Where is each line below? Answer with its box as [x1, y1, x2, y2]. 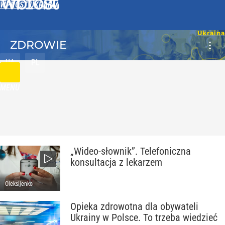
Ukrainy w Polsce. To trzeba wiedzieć [70, 211, 217, 223]
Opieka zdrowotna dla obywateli [70, 200, 198, 212]
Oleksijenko [5, 180, 33, 187]
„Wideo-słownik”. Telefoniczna [70, 145, 191, 157]
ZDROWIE [10, 38, 67, 52]
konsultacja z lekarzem [70, 156, 162, 168]
